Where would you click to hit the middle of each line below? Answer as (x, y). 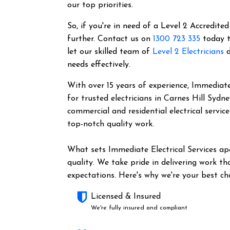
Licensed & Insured (126, 197)
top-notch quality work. (111, 124)
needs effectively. (99, 65)
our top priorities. (102, 5)
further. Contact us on (110, 39)
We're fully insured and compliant (139, 208)
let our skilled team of (110, 52)
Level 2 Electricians (188, 52)
